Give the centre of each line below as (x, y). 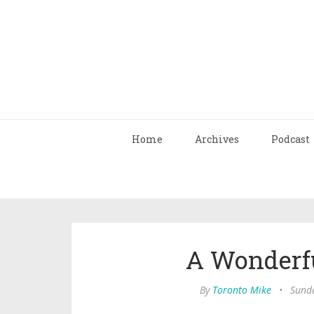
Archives (217, 139)
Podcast (291, 139)
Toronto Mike (241, 290)
